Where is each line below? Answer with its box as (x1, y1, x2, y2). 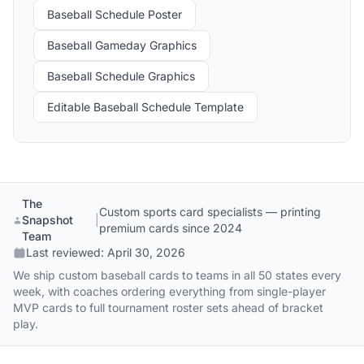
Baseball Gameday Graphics (47, 38, 197, 52)
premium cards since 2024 (99, 221, 243, 235)
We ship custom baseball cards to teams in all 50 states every (13, 268, 341, 282)
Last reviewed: (26, 245, 107, 259)
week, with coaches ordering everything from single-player (13, 284, 326, 298)
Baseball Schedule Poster (47, 7, 182, 21)
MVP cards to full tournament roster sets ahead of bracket (13, 301, 323, 314)
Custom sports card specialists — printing (99, 205, 322, 219)
